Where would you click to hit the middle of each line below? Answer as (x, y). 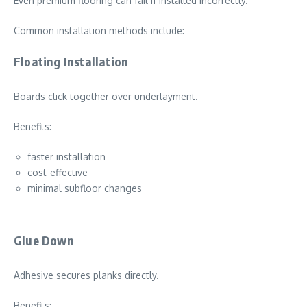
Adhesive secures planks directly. (86, 275)
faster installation (66, 157)
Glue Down (44, 240)
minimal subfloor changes (85, 188)
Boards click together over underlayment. (106, 96)
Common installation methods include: (99, 30)
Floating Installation (71, 61)
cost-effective (58, 172)
